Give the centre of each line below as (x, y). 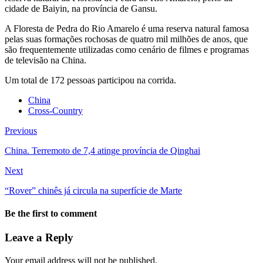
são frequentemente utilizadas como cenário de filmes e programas (127, 49)
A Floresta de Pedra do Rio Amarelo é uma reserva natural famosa (127, 28)
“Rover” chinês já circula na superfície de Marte (93, 190)
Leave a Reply (39, 238)
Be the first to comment (51, 214)
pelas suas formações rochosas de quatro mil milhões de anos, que (126, 39)
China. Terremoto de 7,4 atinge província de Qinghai (102, 150)
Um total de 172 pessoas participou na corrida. (90, 80)
